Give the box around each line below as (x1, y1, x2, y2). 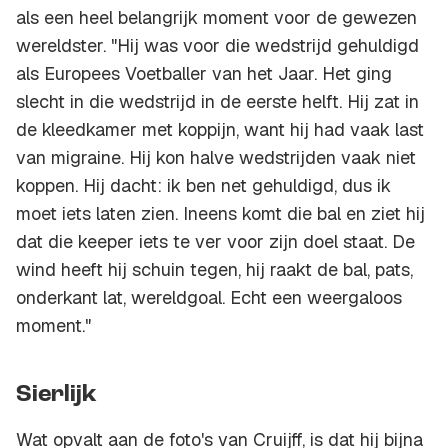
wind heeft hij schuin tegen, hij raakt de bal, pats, (16, 258, 413, 282)
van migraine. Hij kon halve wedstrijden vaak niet (16, 146, 416, 170)
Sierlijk (16, 383, 97, 408)
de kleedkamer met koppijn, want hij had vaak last (16, 118, 424, 142)
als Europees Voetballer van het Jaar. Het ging (16, 62, 392, 86)
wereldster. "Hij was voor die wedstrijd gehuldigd (16, 34, 419, 58)
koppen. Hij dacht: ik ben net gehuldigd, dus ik (16, 174, 391, 198)
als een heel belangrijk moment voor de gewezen (16, 6, 417, 30)
